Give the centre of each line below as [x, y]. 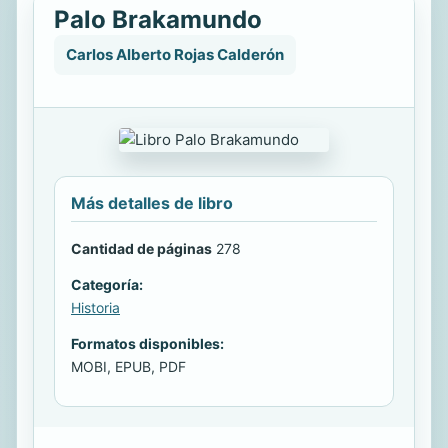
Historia [95, 307]
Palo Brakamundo [158, 19]
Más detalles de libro [152, 203]
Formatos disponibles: [147, 343]
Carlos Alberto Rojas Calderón [175, 54]
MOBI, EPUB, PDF [128, 366]
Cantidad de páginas [141, 248]
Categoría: [107, 284]
